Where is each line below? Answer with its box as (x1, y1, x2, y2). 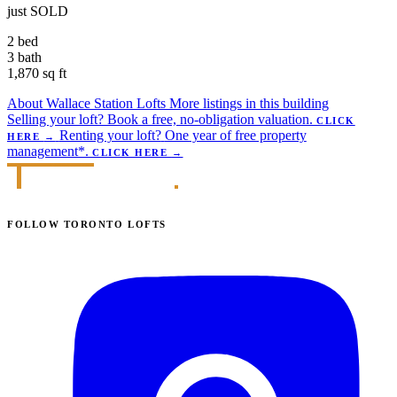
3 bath (7, 50, 42, 66)
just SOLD (7, 4, 68, 19)
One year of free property (164, 128, 307, 144)
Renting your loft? (58, 128, 161, 144)
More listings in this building (169, 96, 329, 112)
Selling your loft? (7, 112, 104, 128)
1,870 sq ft (7, 66, 66, 82)
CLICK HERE (92, 147, 172, 159)
